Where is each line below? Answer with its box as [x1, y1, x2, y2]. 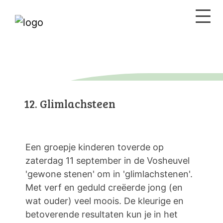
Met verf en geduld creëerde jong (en [25, 182, 183, 193]
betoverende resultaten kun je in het [25, 209, 178, 220]
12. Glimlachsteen [24, 96, 115, 111]
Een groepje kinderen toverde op [25, 142, 164, 152]
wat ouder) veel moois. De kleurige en [25, 196, 184, 206]
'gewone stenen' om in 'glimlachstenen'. [25, 169, 193, 179]
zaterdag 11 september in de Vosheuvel [25, 155, 190, 166]
